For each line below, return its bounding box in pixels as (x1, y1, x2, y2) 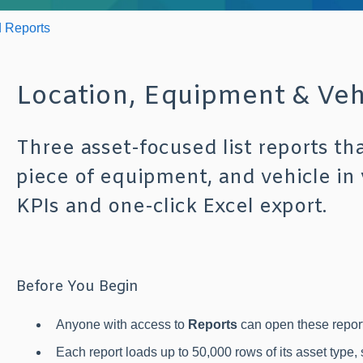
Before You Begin (15, 277, 139, 297)
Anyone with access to (55, 318, 188, 332)
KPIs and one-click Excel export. (15, 194, 327, 221)
